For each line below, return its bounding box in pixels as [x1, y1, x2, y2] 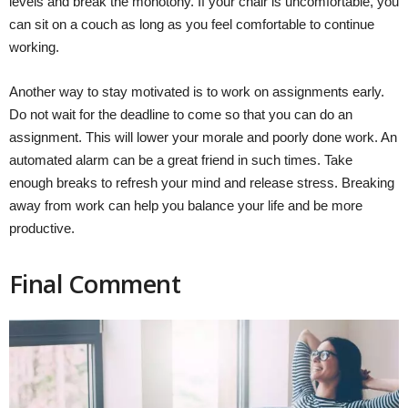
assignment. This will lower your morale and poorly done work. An [9, 128, 397, 145]
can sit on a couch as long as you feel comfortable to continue [9, 15, 374, 32]
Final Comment [9, 266, 180, 301]
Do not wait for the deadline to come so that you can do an [9, 106, 352, 122]
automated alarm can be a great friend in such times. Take [9, 151, 352, 168]
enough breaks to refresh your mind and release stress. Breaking [9, 174, 394, 190]
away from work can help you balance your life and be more [9, 197, 362, 213]
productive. [9, 219, 75, 236]
